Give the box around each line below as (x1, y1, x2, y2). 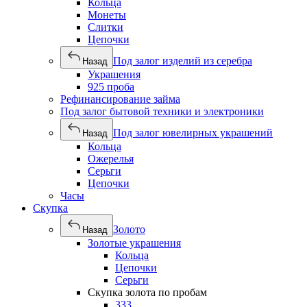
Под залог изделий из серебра (113, 55, 252, 66)
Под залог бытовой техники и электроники (60, 106, 264, 117)
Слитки (88, 21, 123, 33)
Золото (113, 223, 145, 235)
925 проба (88, 81, 134, 93)
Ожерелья (88, 153, 134, 164)
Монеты (88, 9, 126, 21)
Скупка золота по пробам (88, 286, 207, 298)
